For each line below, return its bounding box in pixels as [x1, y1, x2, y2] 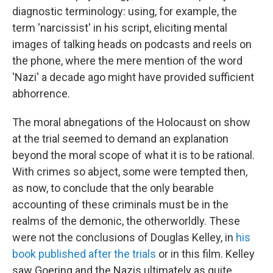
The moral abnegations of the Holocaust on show [12, 116, 250, 129]
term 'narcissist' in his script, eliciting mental [12, 21, 227, 34]
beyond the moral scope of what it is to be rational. [12, 149, 255, 161]
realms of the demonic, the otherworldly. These [12, 214, 240, 227]
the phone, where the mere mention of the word [12, 54, 243, 67]
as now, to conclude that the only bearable [12, 182, 214, 194]
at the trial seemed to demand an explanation [12, 132, 229, 145]
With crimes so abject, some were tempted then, [12, 165, 247, 178]
